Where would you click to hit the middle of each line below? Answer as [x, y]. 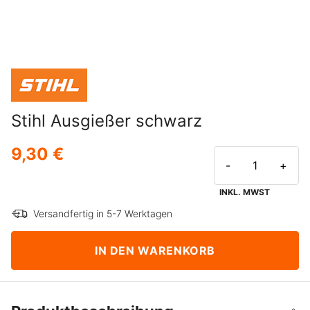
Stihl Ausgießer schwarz [107, 121]
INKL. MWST [245, 192]
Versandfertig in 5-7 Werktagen [103, 214]
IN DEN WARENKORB [155, 250]
